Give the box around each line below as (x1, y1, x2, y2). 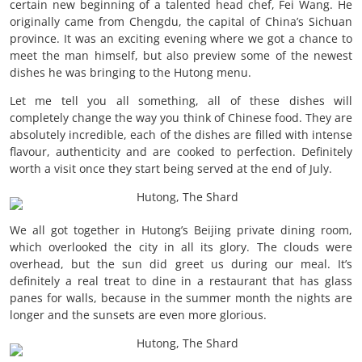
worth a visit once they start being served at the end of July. (10, 161, 332, 177)
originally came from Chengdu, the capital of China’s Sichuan (10, 14, 352, 30)
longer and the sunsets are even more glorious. (10, 307, 267, 323)
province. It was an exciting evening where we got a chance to (10, 31, 352, 47)
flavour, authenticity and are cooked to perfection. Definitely (10, 144, 352, 160)
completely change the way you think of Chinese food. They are (10, 110, 352, 126)
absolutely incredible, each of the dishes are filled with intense (10, 127, 352, 143)
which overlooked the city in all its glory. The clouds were (10, 239, 352, 255)
